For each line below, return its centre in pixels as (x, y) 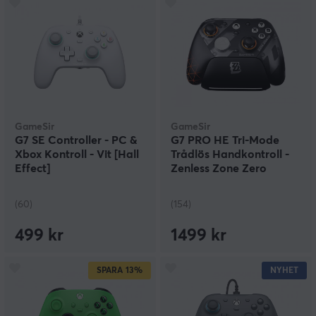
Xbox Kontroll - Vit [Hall (77, 155)
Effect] (32, 169)
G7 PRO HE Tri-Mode (225, 141)
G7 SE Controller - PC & (76, 141)
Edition (189, 183)
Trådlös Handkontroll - (230, 155)
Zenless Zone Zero (219, 169)
